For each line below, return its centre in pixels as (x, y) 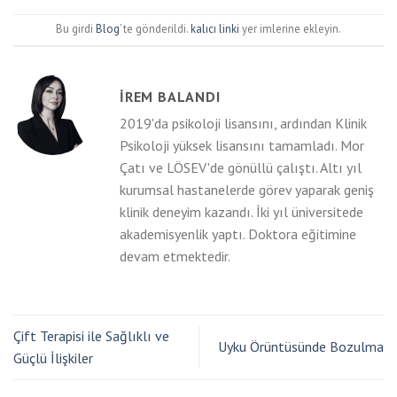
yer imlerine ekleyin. (290, 29)
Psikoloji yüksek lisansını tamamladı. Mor (242, 145)
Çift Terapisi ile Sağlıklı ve (91, 335)
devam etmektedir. (175, 256)
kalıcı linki (215, 29)
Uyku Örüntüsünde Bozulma (301, 347)
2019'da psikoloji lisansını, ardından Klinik (243, 123)
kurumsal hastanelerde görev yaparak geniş (247, 189)
